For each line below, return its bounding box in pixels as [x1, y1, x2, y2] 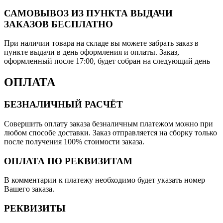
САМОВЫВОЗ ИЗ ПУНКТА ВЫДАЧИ [4, 7, 173, 18]
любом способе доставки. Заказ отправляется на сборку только [4, 128, 217, 137]
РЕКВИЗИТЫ [4, 203, 66, 214]
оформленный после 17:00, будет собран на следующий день [4, 57, 210, 66]
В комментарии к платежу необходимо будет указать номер [4, 176, 205, 185]
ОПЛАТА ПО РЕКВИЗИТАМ [4, 155, 132, 166]
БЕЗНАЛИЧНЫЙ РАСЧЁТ [4, 99, 123, 110]
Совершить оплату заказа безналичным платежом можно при [4, 119, 213, 128]
